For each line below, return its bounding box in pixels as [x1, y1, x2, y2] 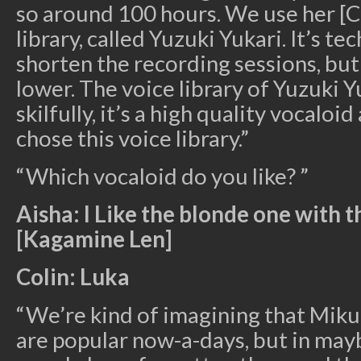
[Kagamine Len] [16, 226, 172, 253]
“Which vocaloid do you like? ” [16, 163, 309, 190]
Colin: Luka [16, 263, 130, 291]
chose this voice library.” [16, 125, 249, 152]
